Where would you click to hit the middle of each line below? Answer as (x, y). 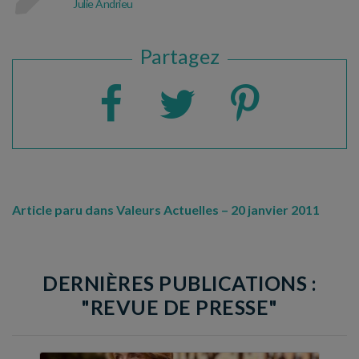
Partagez (179, 56)
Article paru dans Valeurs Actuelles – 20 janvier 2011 (166, 210)
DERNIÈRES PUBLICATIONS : (179, 283)
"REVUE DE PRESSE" (179, 307)
